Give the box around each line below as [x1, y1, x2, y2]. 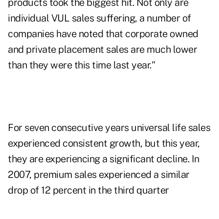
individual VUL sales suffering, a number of [8, 12, 191, 24]
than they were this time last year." [8, 59, 155, 71]
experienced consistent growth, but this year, [8, 137, 200, 150]
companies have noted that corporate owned [8, 28, 198, 40]
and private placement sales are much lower [8, 44, 197, 56]
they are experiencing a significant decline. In [8, 153, 199, 165]
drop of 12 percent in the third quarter [8, 184, 169, 197]
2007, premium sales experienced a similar [8, 169, 190, 181]
